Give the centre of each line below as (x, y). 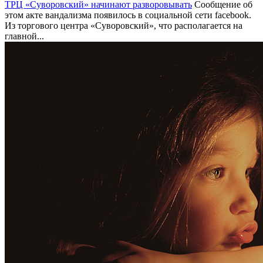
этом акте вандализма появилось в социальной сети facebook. (128, 15)
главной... (24, 36)
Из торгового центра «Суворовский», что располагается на (124, 25)
